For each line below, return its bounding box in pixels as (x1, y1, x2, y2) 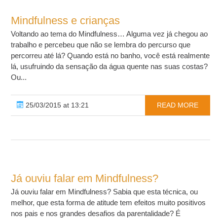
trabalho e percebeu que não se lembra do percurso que (11, 40, 191, 49)
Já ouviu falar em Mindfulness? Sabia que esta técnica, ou (11, 187, 198, 196)
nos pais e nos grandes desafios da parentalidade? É (11, 209, 181, 218)
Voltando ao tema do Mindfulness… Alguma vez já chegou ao (11, 30, 208, 38)
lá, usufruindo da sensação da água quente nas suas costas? (11, 62, 208, 71)
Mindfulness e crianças (11, 14, 120, 27)
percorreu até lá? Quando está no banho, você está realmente (11, 51, 210, 60)
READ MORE (156, 101, 198, 110)
